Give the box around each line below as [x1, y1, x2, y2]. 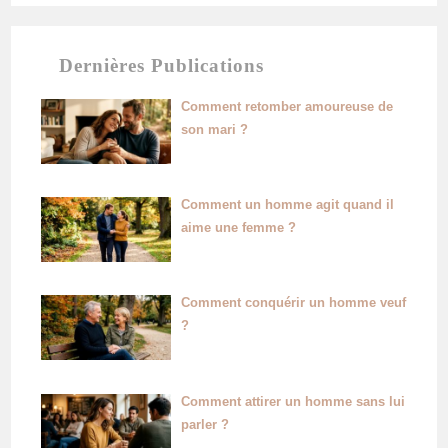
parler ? [180, 416, 229, 432]
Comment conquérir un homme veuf [180, 295, 406, 311]
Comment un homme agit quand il [180, 197, 394, 213]
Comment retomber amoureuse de [180, 99, 393, 115]
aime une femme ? [180, 220, 296, 236]
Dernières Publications [59, 55, 265, 77]
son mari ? [180, 122, 248, 138]
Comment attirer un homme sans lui [180, 393, 405, 409]
